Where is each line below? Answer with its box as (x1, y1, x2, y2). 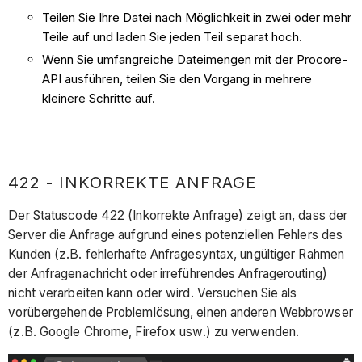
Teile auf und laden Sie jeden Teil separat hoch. (42, 28, 303, 44)
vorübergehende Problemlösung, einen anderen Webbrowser (8, 304, 353, 320)
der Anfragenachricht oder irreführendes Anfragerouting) (8, 265, 327, 281)
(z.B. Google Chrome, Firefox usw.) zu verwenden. (8, 323, 300, 339)
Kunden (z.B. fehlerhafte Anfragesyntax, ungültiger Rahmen (8, 246, 345, 262)
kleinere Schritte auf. (42, 90, 156, 106)
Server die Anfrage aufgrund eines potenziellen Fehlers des (8, 226, 343, 242)
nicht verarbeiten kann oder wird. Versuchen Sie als (8, 284, 297, 301)
